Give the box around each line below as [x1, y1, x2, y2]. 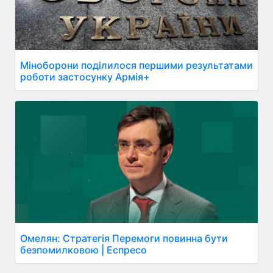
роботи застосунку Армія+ [20, 71, 150, 83]
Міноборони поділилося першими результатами [20, 59, 253, 71]
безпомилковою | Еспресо [20, 244, 147, 256]
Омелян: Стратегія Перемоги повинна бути [20, 232, 228, 244]
